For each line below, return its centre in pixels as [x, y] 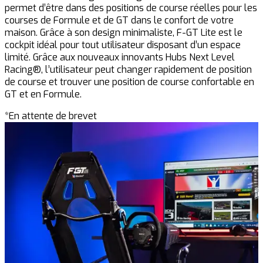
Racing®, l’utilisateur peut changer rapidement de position [128, 69]
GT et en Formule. [43, 94]
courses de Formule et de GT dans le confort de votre [119, 20]
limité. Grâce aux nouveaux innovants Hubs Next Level [120, 57]
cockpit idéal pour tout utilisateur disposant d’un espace [123, 45]
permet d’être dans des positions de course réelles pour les [131, 8]
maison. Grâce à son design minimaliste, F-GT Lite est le [124, 32]
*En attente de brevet [51, 116]
